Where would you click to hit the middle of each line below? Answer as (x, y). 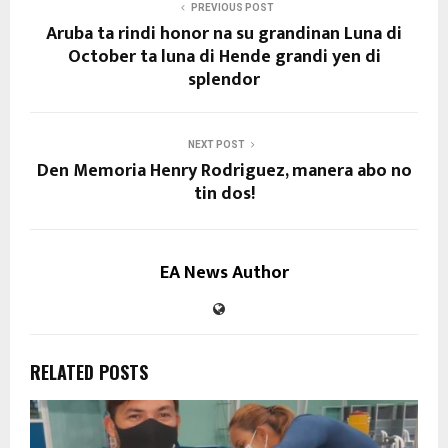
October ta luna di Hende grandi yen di (224, 57)
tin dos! (224, 194)
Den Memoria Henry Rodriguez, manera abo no (224, 171)
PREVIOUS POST (232, 8)
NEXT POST (216, 145)
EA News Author (224, 273)
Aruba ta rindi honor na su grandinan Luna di (224, 34)
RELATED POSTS (89, 372)
